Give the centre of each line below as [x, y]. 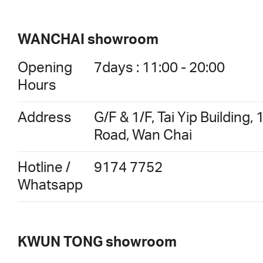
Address [45, 118]
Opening [45, 68]
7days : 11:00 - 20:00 [159, 68]
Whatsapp [50, 186]
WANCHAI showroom [88, 40]
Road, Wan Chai [143, 136]
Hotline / [44, 168]
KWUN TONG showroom [97, 242]
